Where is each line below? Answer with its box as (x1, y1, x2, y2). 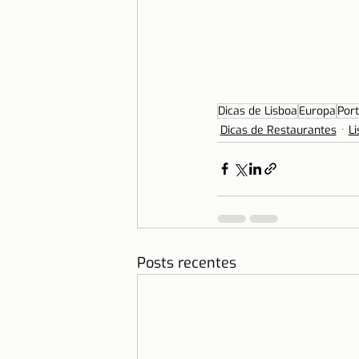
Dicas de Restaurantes (220, 122, 337, 138)
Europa (298, 103, 336, 119)
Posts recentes (136, 252, 236, 272)
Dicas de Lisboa (217, 103, 297, 119)
